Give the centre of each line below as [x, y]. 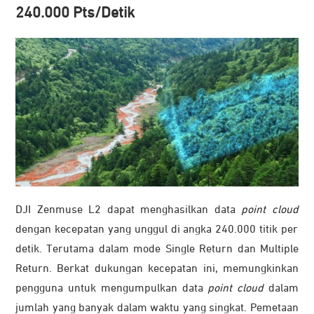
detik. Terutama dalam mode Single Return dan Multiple [157, 249]
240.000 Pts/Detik [75, 13]
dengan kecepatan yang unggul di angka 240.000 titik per [157, 230]
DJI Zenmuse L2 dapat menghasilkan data [129, 210]
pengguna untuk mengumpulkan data [112, 288]
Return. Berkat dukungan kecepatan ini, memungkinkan [157, 269]
